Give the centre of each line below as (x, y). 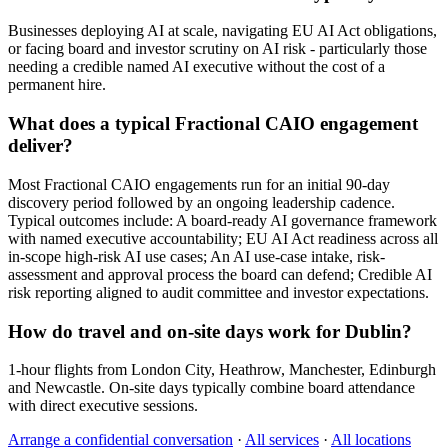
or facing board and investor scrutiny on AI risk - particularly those (217, 49)
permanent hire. (57, 85)
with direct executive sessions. (103, 406)
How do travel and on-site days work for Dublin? (210, 331)
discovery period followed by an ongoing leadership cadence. (201, 202)
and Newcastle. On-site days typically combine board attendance (211, 388)
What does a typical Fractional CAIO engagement (213, 124)
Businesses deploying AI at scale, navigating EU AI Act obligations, (222, 31)
